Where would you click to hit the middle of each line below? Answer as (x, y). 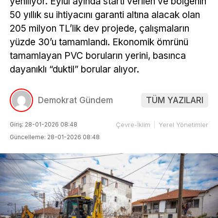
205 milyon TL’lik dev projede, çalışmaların (100, 28)
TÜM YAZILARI (175, 100)
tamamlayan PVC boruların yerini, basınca (98, 55)
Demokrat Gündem (75, 100)
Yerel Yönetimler (183, 124)
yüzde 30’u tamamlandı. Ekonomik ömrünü (99, 42)
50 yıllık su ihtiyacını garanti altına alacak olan (105, 15)
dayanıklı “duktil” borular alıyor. (74, 69)
